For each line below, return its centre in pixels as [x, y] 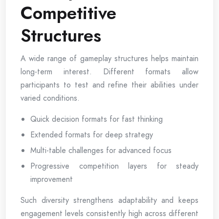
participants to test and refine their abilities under [109, 85]
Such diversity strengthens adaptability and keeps [109, 200]
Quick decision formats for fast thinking [97, 119]
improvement [52, 179]
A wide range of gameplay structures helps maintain [109, 58]
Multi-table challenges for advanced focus [101, 150]
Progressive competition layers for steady [114, 166]
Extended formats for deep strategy [92, 134]
